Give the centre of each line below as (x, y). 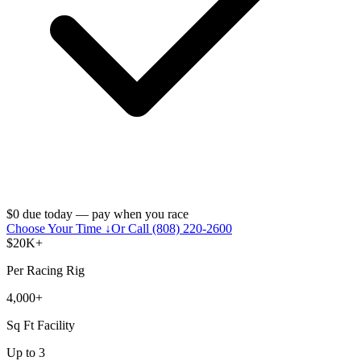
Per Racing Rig (46, 270)
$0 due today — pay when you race (98, 214)
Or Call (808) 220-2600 (172, 228)
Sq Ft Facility (41, 325)
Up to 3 (26, 352)
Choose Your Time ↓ (59, 228)
